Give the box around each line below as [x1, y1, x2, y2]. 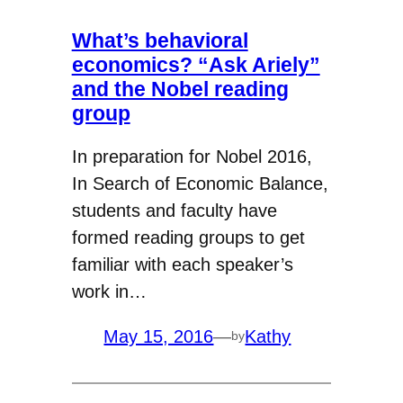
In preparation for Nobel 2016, [71, 146, 312, 166]
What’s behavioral [71, 28, 248, 52]
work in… [71, 281, 147, 301]
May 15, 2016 [103, 326, 214, 346]
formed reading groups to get [71, 227, 305, 247]
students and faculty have [71, 200, 277, 220]
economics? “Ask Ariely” [71, 52, 320, 76]
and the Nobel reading [71, 76, 289, 101]
